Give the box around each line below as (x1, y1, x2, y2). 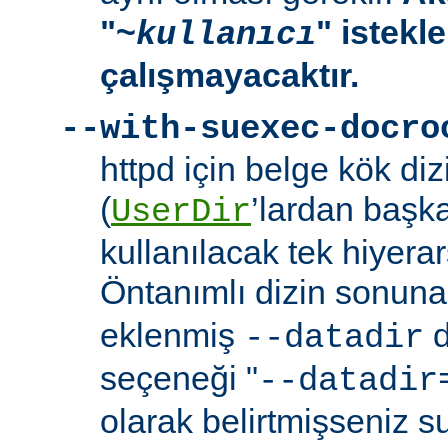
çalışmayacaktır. (100, 56, 359, 95)
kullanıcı (136, 16, 316, 55)
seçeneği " (100, 359, 258, 398)
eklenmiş (100, 316, 244, 355)
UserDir (111, 193, 251, 232)
